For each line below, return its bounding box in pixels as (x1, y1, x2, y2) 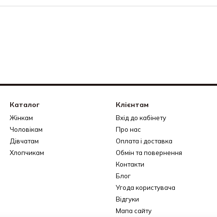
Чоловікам (10, 125, 43, 133)
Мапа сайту (116, 207, 152, 215)
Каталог (10, 100, 40, 109)
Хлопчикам (10, 149, 44, 156)
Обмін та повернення (116, 149, 182, 156)
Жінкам (10, 114, 33, 122)
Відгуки (116, 195, 139, 203)
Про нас (116, 125, 141, 133)
